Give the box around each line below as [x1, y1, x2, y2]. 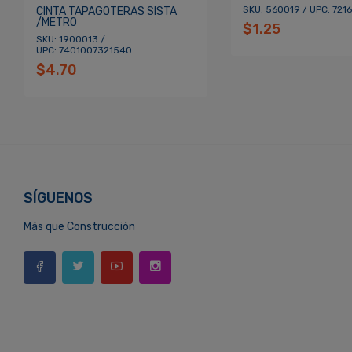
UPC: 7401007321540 [35, 45, 132, 57]
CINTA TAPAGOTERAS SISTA [35, 5, 177, 19]
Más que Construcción [24, 220, 135, 234]
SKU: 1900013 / [35, 34, 105, 46]
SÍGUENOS [24, 189, 93, 207]
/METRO [35, 16, 77, 30]
